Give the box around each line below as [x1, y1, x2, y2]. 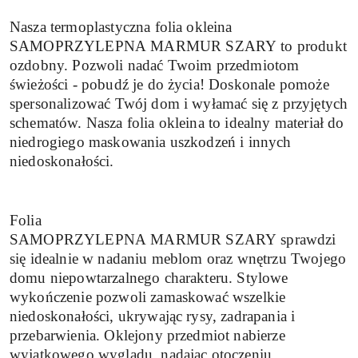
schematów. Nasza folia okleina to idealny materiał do [10, 114, 344, 132]
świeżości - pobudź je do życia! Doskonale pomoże [10, 76, 329, 93]
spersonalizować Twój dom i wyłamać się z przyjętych [10, 95, 348, 113]
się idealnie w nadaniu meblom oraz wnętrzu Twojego [10, 249, 347, 267]
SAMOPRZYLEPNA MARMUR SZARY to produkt [10, 38, 347, 55]
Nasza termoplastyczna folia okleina [10, 18, 233, 36]
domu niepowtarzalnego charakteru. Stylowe [10, 268, 288, 286]
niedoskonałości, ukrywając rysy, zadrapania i [10, 307, 296, 324]
